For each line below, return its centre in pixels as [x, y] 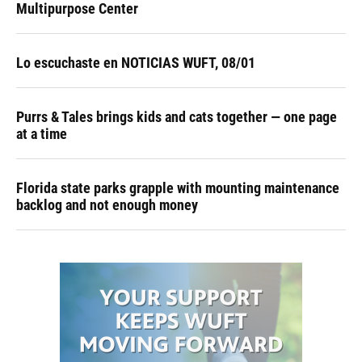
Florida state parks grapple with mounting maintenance [178, 188]
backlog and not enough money [107, 205]
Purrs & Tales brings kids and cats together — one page [177, 117]
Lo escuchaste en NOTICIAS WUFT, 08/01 [136, 63]
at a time [42, 134]
